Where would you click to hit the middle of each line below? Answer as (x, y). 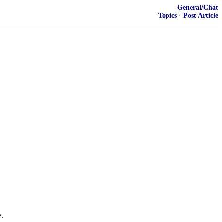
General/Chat (198, 8)
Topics (167, 16)
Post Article (201, 16)
